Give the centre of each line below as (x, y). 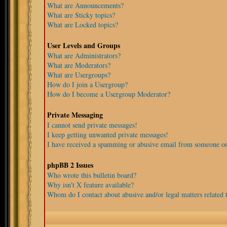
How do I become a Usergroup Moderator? (109, 94)
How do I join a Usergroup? (87, 84)
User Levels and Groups (84, 45)
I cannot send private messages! (92, 125)
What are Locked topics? (83, 25)
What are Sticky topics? (81, 15)
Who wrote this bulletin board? (92, 175)
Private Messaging (75, 115)
